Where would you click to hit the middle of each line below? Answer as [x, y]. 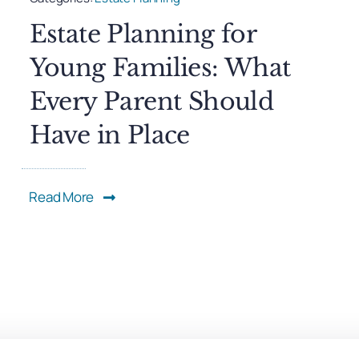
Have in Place [109, 135]
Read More [62, 197]
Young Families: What [160, 68]
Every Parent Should [151, 102]
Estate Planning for [143, 34]
